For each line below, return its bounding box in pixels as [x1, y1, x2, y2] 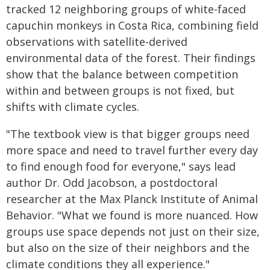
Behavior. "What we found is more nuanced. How [6, 208, 258, 222]
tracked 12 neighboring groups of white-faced [6, 2, 246, 16]
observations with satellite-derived [6, 34, 187, 49]
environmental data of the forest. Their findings [6, 51, 256, 65]
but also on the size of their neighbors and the [6, 240, 250, 255]
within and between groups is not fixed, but [6, 83, 234, 98]
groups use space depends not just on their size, [6, 224, 260, 239]
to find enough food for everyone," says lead [6, 159, 236, 174]
